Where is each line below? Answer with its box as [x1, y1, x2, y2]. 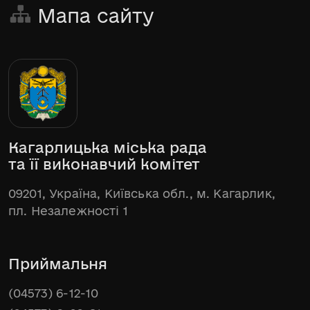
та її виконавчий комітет [8, 156, 200, 172]
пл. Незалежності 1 [8, 204, 128, 217]
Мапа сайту [37, 5, 154, 26]
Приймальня [8, 255, 107, 272]
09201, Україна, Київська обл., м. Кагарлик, [8, 187, 275, 200]
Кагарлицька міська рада [8, 139, 207, 156]
